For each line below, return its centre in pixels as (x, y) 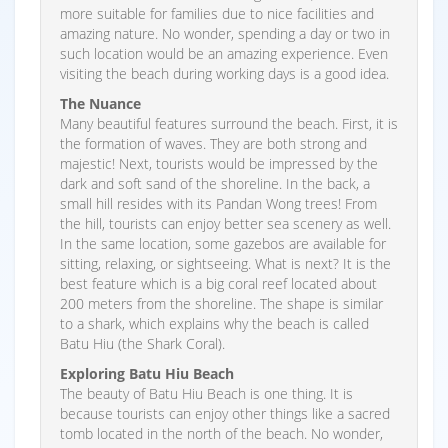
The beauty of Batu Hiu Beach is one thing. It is (206, 393)
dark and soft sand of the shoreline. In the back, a (215, 183)
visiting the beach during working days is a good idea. (224, 73)
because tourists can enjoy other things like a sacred (225, 413)
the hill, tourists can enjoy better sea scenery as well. (225, 223)
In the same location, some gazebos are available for (223, 243)
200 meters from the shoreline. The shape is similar (221, 303)
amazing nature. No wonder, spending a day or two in (225, 33)
